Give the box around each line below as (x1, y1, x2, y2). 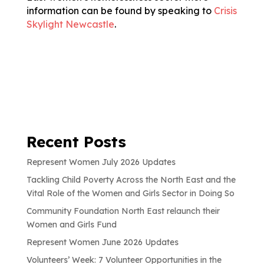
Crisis (213, 4, 237, 16)
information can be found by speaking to (26, 4, 214, 16)
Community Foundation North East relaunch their (26, 205, 220, 216)
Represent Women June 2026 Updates (26, 236, 181, 247)
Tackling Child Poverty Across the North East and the (26, 174, 236, 185)
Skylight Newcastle (26, 18, 114, 30)
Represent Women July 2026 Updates (26, 156, 176, 167)
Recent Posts (26, 131, 126, 151)
